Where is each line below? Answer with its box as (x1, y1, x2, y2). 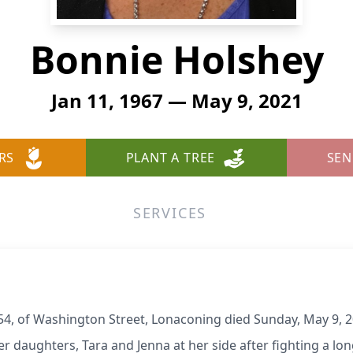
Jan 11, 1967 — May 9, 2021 (50, 87, 303, 113)
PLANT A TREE (125, 149, 216, 166)
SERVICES (132, 203, 207, 222)
